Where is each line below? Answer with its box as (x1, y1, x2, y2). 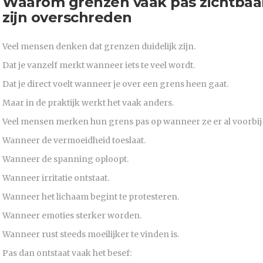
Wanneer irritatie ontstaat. (2, 173, 109, 183)
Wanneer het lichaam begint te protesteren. (2, 191, 179, 202)
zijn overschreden (2, 9, 132, 26)
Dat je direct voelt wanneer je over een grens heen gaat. (2, 79, 228, 89)
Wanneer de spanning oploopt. (2, 154, 129, 164)
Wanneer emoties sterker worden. (2, 210, 141, 221)
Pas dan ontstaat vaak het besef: (2, 248, 131, 258)
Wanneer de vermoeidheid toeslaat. (2, 135, 146, 146)
